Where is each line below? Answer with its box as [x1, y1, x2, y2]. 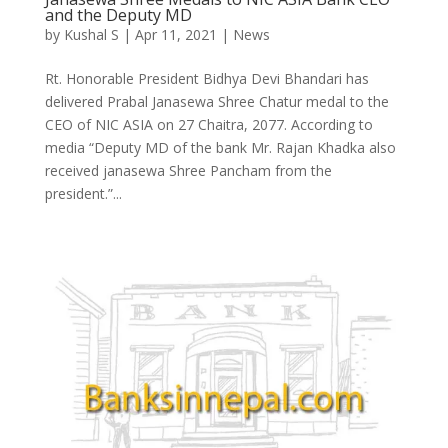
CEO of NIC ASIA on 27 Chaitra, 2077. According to [44, 114, 373, 134]
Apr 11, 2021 [134, 24, 217, 44]
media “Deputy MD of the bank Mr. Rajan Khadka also [44, 137, 396, 157]
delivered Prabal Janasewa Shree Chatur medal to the [44, 91, 389, 111]
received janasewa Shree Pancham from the [44, 160, 332, 180]
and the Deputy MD [44, 3, 192, 26]
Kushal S [63, 24, 119, 44]
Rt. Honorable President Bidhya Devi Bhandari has [44, 68, 369, 88]
